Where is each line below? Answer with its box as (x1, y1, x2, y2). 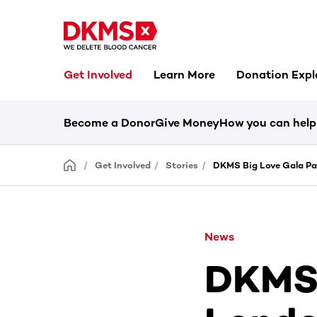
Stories (166, 160, 198, 171)
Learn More (154, 68, 215, 81)
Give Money (155, 116, 219, 129)
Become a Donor (64, 116, 155, 129)
